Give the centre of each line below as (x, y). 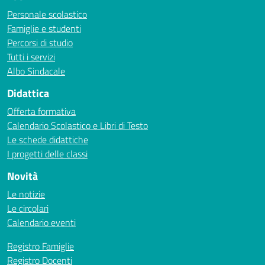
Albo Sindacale (36, 71)
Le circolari (28, 208)
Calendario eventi (41, 222)
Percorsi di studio (40, 43)
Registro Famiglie (41, 246)
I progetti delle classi (47, 154)
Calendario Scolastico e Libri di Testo (77, 125)
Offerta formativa (41, 111)
